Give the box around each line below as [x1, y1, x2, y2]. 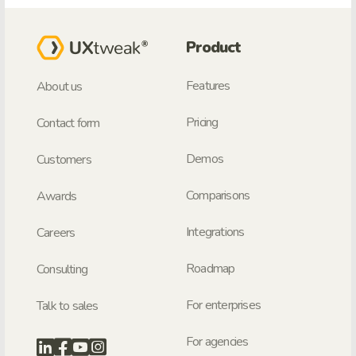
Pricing [186, 113, 219, 131]
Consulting [37, 261, 87, 279]
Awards [37, 188, 77, 206]
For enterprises [186, 296, 261, 314]
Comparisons [186, 186, 250, 204]
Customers [37, 151, 91, 169]
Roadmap [186, 259, 235, 277]
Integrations [186, 222, 245, 241]
